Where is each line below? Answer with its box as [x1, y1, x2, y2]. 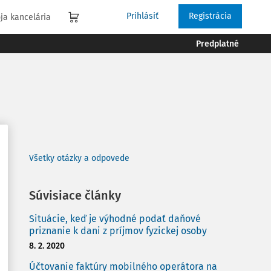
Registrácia [189, 11, 232, 21]
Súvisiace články [29, 188, 121, 203]
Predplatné [196, 38, 239, 49]
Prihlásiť [126, 11, 158, 21]
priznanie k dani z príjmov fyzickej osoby [29, 225, 207, 237]
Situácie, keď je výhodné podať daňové [29, 213, 201, 224]
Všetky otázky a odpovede [29, 153, 129, 163]
